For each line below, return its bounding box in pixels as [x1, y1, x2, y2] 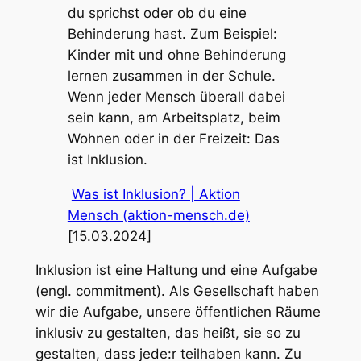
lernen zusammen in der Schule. [67, 67, 276, 84]
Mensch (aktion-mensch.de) [67, 206, 250, 223]
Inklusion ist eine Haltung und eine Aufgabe [35, 262, 317, 279]
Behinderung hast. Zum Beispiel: [67, 25, 277, 42]
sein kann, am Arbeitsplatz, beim [67, 109, 280, 126]
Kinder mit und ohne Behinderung [67, 46, 286, 63]
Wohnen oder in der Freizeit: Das [67, 130, 280, 147]
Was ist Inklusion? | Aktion [71, 185, 240, 202]
